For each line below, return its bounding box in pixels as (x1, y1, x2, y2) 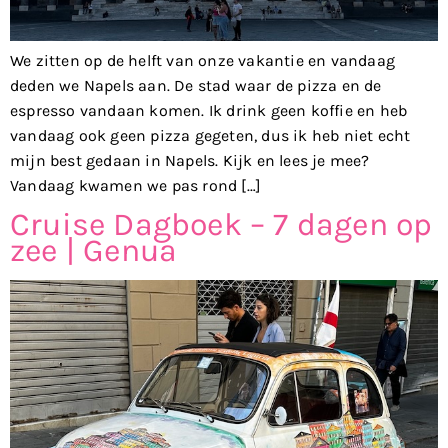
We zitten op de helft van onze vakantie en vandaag (10, 50, 396, 70)
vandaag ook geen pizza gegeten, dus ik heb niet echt (10, 125, 411, 145)
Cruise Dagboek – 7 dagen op (10, 206, 433, 244)
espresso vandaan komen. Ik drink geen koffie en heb (10, 100, 408, 120)
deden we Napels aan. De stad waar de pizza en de (10, 75, 382, 95)
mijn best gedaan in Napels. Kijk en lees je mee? (10, 150, 370, 170)
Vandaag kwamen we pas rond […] (10, 175, 261, 195)
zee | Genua (10, 232, 178, 270)
